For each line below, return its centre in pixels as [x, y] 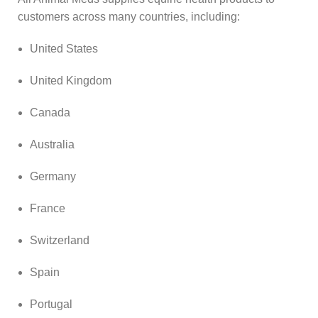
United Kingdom [71, 80]
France [48, 208]
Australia [52, 144]
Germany [53, 176]
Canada [50, 112]
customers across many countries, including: [129, 16]
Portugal [51, 304]
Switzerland [60, 240]
